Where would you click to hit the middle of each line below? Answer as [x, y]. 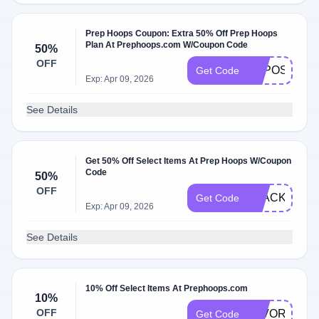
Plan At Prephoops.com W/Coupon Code [167, 45]
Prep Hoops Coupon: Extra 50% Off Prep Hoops [182, 33]
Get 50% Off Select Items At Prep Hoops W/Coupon [189, 161]
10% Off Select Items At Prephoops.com [167, 288]
